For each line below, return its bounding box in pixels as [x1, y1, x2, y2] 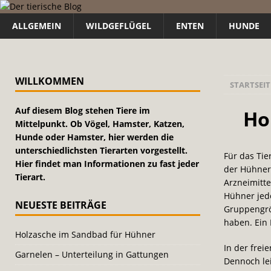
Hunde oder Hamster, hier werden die [15, 131, 174, 143]
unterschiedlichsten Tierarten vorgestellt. [15, 145, 188, 156]
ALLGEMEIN [12, 20, 61, 31]
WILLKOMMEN [15, 74, 84, 88]
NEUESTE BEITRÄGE [15, 198, 106, 212]
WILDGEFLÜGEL [86, 20, 151, 31]
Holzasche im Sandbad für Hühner [15, 229, 155, 240]
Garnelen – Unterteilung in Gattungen [15, 249, 169, 260]
